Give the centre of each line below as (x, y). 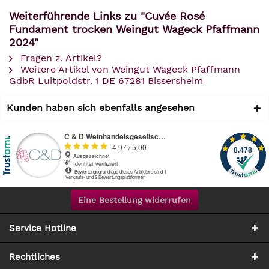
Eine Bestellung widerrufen (134, 200)
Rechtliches (35, 257)
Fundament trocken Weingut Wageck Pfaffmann (134, 29)
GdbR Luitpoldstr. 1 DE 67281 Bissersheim (106, 81)
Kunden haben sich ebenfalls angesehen (101, 108)
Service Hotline (43, 228)
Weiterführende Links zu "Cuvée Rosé (107, 16)
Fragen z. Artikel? (60, 58)
